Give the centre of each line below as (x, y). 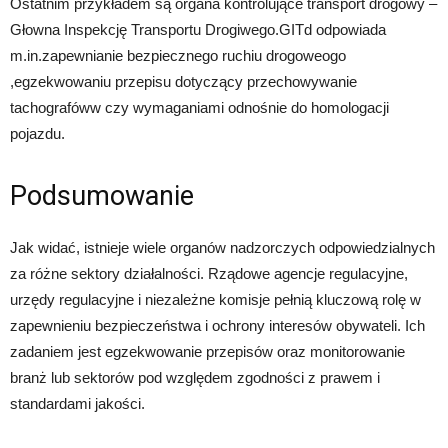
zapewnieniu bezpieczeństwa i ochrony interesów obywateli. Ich (217, 325)
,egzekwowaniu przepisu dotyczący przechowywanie (183, 81)
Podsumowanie (102, 195)
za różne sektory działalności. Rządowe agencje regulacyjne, (209, 273)
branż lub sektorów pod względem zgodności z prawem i (195, 377)
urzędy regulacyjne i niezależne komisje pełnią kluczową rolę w (215, 299)
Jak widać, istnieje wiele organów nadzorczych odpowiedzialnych (222, 247)
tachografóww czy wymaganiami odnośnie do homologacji (199, 107)
